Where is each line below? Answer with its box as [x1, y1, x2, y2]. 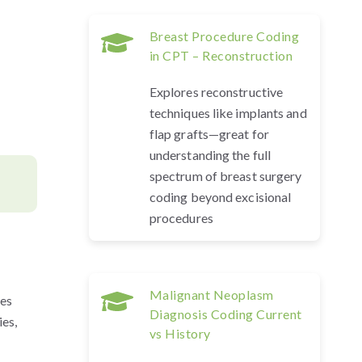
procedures [149, 210, 213, 225]
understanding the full [149, 147, 271, 162]
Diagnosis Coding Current [149, 306, 302, 322]
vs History [149, 326, 211, 341]
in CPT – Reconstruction [149, 48, 293, 63]
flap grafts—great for [149, 126, 269, 141]
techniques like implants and [149, 105, 307, 120]
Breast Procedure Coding [149, 28, 300, 44]
